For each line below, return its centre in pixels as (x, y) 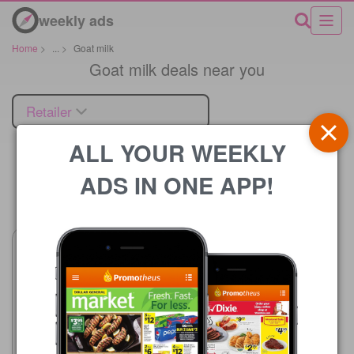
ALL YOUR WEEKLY (177, 152)
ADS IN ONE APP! (177, 185)
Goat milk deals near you (177, 69)
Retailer (49, 111)
